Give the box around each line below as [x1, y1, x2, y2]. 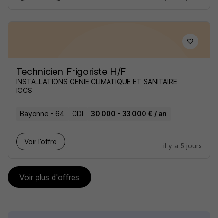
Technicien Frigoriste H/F [16, 66, 126, 77]
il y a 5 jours [163, 142, 202, 150]
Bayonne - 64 [20, 109, 64, 118]
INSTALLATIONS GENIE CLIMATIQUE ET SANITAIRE [16, 77, 177, 86]
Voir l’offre [24, 137, 57, 145]
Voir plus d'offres [19, 172, 79, 182]
